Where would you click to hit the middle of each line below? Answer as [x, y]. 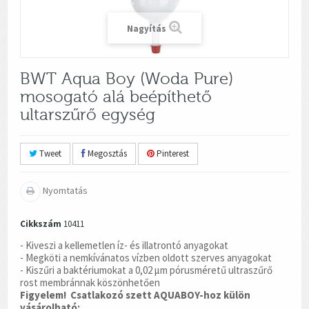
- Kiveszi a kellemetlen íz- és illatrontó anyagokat [124, 245]
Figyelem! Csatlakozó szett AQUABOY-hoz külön [135, 295]
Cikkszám [41, 223]
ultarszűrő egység [88, 114]
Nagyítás [147, 28]
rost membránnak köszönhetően [90, 282]
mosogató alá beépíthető [116, 97]
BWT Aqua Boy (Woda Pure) [127, 79]
